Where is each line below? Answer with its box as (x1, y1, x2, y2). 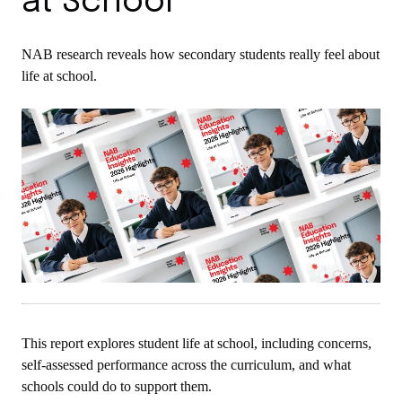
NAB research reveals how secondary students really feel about (22, 47, 380, 62)
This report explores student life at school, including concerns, (22, 336, 371, 352)
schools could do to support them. (22, 379, 212, 395)
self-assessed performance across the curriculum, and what (22, 357, 351, 373)
